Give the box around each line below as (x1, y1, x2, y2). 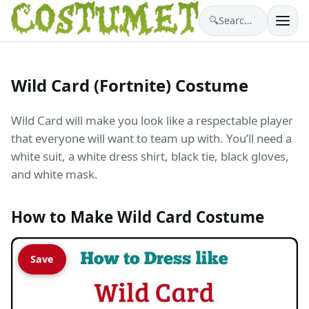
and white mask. (11, 166, 98, 182)
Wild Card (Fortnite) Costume (11, 73, 248, 97)
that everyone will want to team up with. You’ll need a (11, 130, 292, 146)
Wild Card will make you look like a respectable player (11, 112, 293, 128)
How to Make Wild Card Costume (11, 206, 264, 228)
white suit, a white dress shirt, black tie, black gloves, (11, 148, 289, 164)
